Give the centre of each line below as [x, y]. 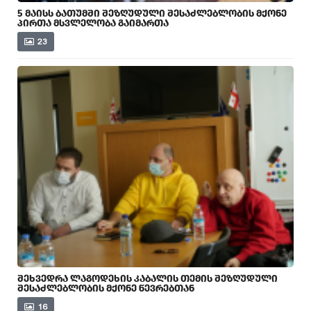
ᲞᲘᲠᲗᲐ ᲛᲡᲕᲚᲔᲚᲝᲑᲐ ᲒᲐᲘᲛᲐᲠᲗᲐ [93, 23]
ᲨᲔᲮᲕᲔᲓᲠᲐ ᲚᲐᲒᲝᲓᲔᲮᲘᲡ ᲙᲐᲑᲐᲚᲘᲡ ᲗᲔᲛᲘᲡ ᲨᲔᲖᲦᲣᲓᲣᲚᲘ [148, 278]
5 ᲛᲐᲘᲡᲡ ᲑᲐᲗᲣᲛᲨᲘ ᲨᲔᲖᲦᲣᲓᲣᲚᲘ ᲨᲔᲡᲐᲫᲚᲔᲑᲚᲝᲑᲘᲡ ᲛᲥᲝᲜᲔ [152, 13]
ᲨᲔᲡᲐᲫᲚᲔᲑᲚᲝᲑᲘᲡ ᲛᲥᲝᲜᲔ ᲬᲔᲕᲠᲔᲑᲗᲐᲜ [106, 288]
